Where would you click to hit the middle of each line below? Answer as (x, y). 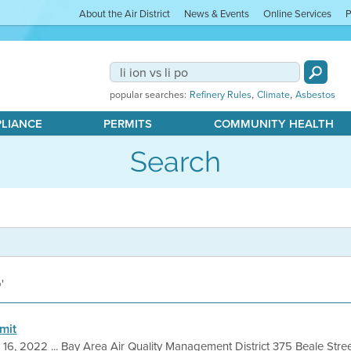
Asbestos (315, 95)
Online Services (298, 14)
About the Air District (125, 14)
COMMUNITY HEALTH (273, 124)
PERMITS (128, 124)
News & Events (217, 14)
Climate (273, 95)
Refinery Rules (220, 95)
